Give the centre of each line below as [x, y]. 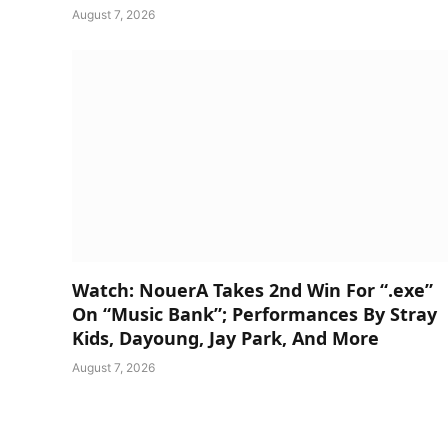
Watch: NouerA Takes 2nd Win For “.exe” [252, 289]
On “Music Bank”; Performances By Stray [254, 313]
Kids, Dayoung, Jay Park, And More [225, 337]
